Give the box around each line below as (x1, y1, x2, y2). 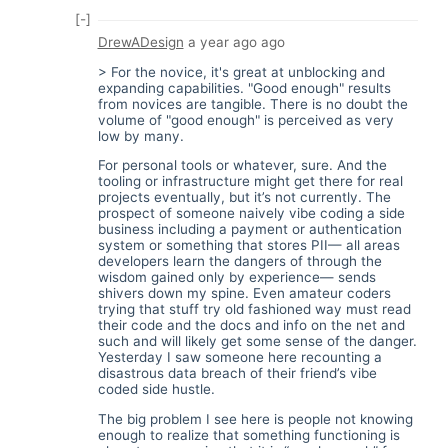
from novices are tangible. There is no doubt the (97, 95, 408, 112)
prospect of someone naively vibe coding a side (97, 205, 405, 222)
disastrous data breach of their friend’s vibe (97, 365, 377, 382)
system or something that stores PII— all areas (97, 237, 400, 254)
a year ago (187, 34, 257, 51)
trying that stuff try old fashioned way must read (97, 301, 411, 318)
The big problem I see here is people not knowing (97, 410, 413, 427)
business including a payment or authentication (97, 221, 402, 238)
